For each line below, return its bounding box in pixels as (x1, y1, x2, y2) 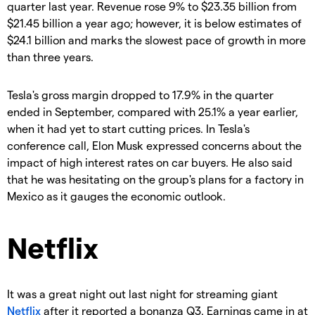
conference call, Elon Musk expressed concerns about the (7, 139, 302, 153)
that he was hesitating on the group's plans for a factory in (7, 172, 304, 186)
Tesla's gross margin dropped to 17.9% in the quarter (7, 88, 274, 102)
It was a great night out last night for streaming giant (7, 286, 278, 300)
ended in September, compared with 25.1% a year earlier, (7, 105, 298, 119)
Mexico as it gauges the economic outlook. (7, 189, 226, 203)
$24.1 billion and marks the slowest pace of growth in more (7, 33, 306, 47)
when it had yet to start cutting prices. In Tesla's (7, 122, 250, 136)
